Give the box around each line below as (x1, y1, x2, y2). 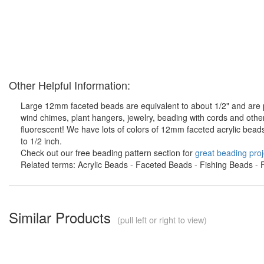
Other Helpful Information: (9, 77, 130, 93)
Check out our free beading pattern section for (21, 146, 195, 159)
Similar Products (9, 206, 115, 227)
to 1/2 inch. (21, 134, 62, 147)
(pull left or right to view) (115, 213, 207, 226)
